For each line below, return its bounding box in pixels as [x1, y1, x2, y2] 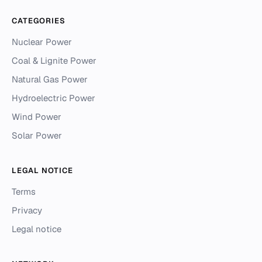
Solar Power [12, 130, 62, 141]
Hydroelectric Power [12, 92, 95, 104]
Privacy [12, 205, 42, 216]
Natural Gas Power [12, 74, 88, 85]
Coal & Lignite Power [12, 55, 96, 66]
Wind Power [12, 111, 61, 122]
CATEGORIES [12, 16, 66, 26]
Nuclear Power [12, 36, 72, 47]
